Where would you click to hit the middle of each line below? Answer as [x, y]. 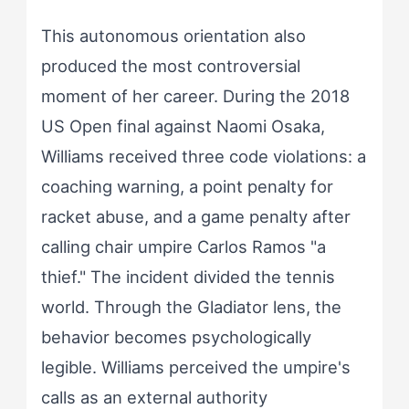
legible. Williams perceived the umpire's [195, 367]
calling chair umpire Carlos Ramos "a [183, 247]
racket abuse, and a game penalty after [195, 217]
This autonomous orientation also [173, 36]
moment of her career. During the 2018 [195, 96]
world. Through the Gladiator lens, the [191, 307]
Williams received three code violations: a [203, 157]
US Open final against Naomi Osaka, [183, 126]
